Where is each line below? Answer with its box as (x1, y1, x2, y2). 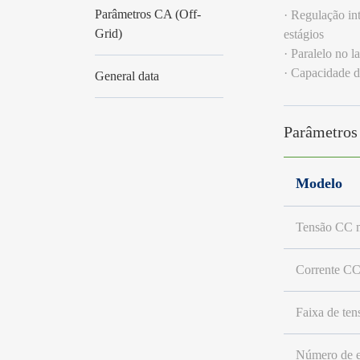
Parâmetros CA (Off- (94, 6, 201, 21)
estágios (283, 27, 324, 41)
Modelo (295, 174, 342, 191)
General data (94, 68, 159, 83)
